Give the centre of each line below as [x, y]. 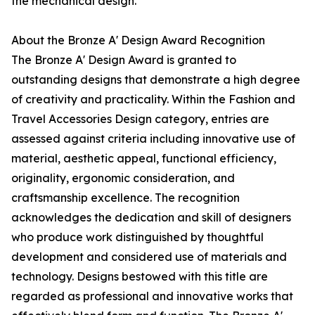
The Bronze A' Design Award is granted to [124, 60]
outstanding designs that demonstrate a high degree [156, 80]
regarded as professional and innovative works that [152, 296]
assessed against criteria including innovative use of [153, 139]
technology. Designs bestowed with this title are [140, 277]
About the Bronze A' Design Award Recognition [138, 40]
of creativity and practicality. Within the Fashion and [153, 99]
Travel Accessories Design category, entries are [140, 119]
